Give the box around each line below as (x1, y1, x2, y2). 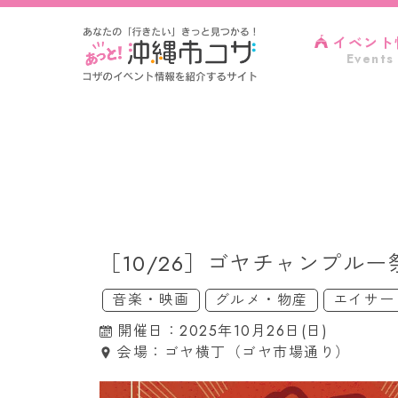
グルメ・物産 (214, 289, 308, 310)
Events (346, 50, 394, 68)
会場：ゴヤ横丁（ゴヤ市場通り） (117, 341, 351, 362)
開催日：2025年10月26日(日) (117, 320, 328, 341)
